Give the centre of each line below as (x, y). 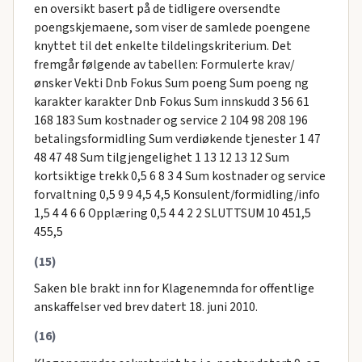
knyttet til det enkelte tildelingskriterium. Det (162, 46)
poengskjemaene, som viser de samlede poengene (172, 27)
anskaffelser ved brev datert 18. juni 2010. (145, 307)
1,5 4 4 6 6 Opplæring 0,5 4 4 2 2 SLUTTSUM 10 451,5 (172, 213)
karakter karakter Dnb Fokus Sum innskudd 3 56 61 (171, 101)
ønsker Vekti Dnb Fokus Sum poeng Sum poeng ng (171, 83)
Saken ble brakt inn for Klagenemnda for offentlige (174, 288)
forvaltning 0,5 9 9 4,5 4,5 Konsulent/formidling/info (177, 194)
